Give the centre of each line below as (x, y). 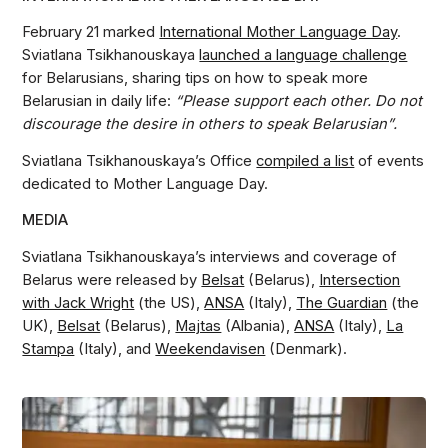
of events (389, 160)
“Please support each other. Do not (299, 101)
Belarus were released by (112, 279)
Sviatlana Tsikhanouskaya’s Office (139, 160)
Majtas (198, 325)
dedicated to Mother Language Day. (145, 183)
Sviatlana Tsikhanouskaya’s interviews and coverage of (210, 256)
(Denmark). (306, 348)
